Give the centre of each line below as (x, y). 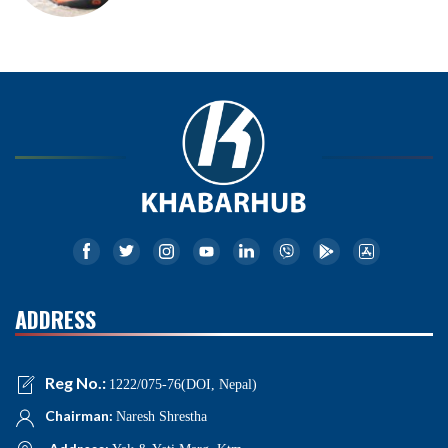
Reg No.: (77, 382)
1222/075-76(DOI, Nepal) (183, 384)
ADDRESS (55, 318)
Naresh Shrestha (161, 417)
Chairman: (80, 416)
